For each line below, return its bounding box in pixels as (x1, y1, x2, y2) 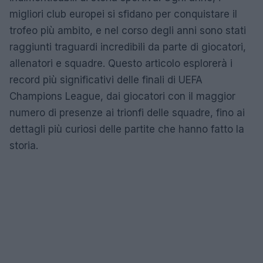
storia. (9, 140, 38, 151)
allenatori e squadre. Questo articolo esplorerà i (9, 58, 232, 69)
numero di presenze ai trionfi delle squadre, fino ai (9, 107, 245, 119)
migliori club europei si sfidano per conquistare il (9, 8, 237, 20)
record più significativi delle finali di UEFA (9, 74, 203, 86)
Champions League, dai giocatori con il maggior (9, 90, 235, 102)
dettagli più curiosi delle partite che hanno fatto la (9, 123, 244, 135)
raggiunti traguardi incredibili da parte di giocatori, (9, 41, 246, 53)
